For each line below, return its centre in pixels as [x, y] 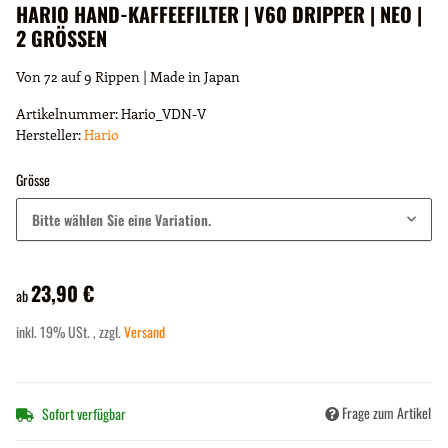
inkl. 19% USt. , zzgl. [70, 332]
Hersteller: [48, 135]
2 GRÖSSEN [56, 38]
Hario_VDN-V [163, 114]
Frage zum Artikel [386, 412]
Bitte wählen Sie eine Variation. [121, 220]
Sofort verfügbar [84, 413]
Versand [144, 332]
